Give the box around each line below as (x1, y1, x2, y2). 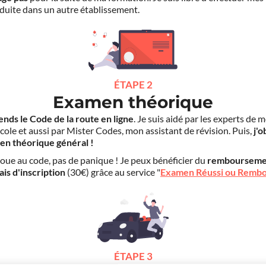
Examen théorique (53, 92, 213, 113)
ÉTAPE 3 (113, 251, 153, 262)
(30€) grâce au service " (65, 167, 160, 178)
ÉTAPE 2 (113, 79, 153, 91)
